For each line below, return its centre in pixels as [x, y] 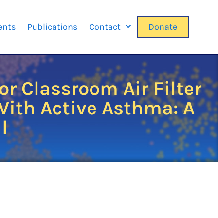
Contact [105, 27]
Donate [163, 27]
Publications [52, 27]
